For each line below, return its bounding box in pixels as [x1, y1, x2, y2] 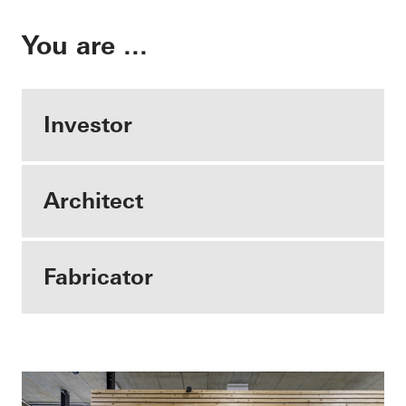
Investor [43, 111, 132, 138]
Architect [43, 188, 143, 214]
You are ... [22, 30, 148, 61]
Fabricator [43, 264, 153, 290]
